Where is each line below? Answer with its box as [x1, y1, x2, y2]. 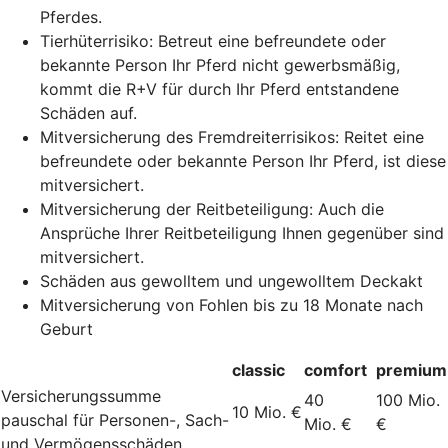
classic [232, 359, 285, 380]
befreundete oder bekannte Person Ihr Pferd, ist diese [40, 150, 446, 171]
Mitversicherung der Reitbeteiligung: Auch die [40, 198, 384, 219]
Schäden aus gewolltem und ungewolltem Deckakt [40, 270, 423, 291]
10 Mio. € [232, 401, 302, 422]
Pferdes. [40, 6, 102, 27]
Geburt [40, 318, 93, 339]
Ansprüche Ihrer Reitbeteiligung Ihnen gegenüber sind [40, 222, 444, 243]
